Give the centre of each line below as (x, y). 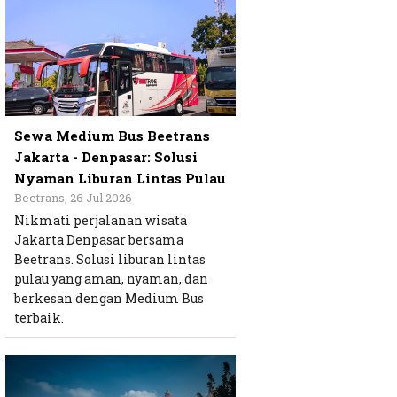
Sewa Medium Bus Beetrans (112, 136)
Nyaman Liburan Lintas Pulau (120, 179)
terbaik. (39, 318)
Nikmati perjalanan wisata (101, 221)
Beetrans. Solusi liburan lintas (110, 260)
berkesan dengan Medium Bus (109, 299)
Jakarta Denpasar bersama (99, 240)
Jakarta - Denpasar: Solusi (106, 157)
